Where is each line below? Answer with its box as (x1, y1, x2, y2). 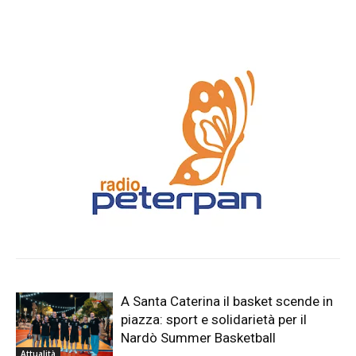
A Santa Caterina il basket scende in (121, 293, 334, 310)
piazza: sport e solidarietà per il (121, 311, 308, 328)
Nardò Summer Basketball (121, 330, 277, 346)
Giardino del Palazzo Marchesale (103, 6, 302, 22)
